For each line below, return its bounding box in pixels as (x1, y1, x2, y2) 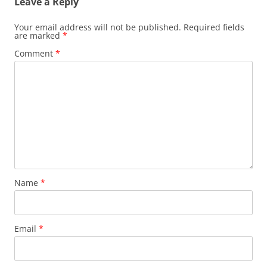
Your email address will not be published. (14, 21, 181, 33)
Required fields (184, 21, 244, 33)
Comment (14, 48, 55, 60)
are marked (14, 30, 63, 42)
